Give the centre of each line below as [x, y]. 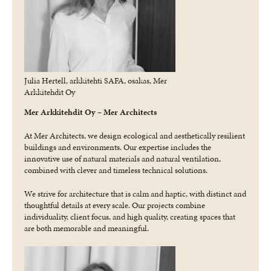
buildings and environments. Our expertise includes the [118, 147]
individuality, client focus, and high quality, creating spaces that [130, 217]
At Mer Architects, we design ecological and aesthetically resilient [135, 135]
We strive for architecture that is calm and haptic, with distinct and [135, 194]
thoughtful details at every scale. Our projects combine [115, 205]
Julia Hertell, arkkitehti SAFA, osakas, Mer [96, 80]
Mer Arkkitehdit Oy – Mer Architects [90, 112]
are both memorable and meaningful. [87, 228]
